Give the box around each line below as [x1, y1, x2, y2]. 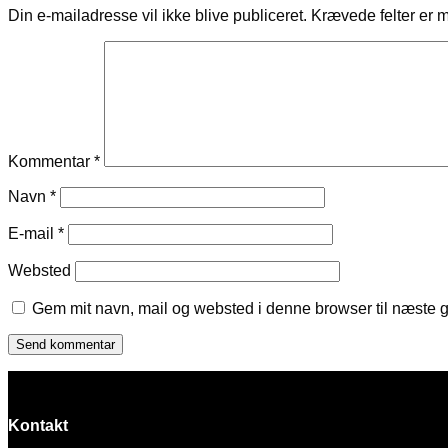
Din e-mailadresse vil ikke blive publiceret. [8, 6, 307, 24]
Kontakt [8, 416, 68, 434]
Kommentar [8, 152, 94, 170]
